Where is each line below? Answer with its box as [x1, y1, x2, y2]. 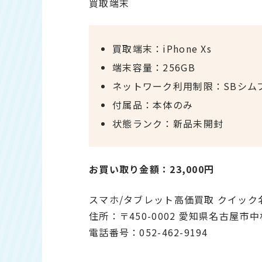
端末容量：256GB [112, 60, 195, 75]
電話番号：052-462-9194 [89, 225, 208, 240]
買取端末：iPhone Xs [112, 42, 212, 56]
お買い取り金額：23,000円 [89, 162, 215, 177]
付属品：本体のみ [112, 98, 194, 112]
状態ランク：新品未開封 [112, 116, 224, 131]
